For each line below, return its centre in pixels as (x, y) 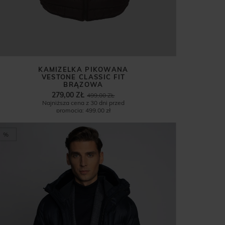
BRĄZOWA (83, 85)
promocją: (70, 110)
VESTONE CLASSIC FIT (83, 77)
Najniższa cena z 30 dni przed (83, 103)
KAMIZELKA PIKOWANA (83, 70)
